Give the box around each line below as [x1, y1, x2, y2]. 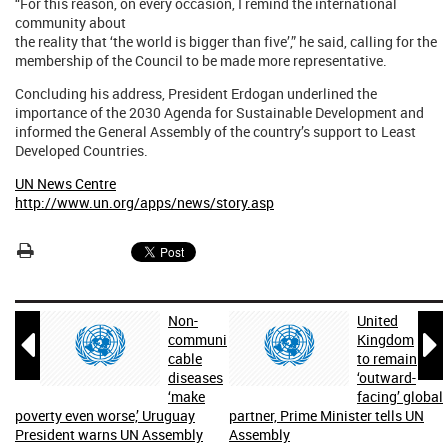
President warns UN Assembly [15, 425, 203, 444]
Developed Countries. [15, 141, 148, 160]
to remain [357, 349, 417, 368]
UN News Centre [15, 174, 116, 193]
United [357, 311, 398, 330]
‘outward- [357, 368, 416, 387]
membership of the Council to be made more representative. [15, 51, 387, 70]
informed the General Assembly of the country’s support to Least [15, 122, 416, 141]
